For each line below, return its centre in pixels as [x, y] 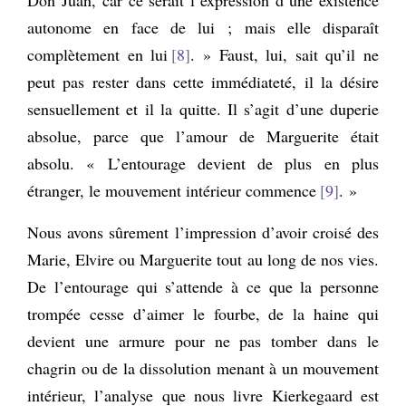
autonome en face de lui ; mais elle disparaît [203, 27]
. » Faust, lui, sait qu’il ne [285, 54]
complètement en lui [98, 54]
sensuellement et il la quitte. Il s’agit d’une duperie [203, 108]
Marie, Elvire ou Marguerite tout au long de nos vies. [203, 259]
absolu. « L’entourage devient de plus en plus [203, 163]
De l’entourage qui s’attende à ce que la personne [203, 286]
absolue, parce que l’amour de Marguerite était [203, 135]
